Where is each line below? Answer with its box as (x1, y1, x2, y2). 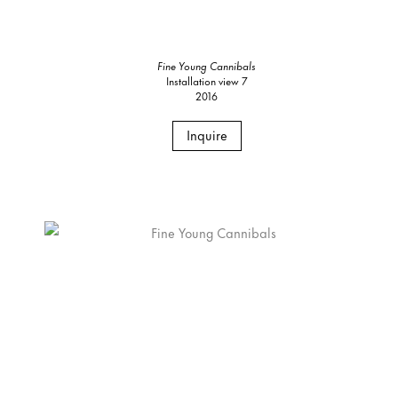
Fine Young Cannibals (157, 56, 257, 74)
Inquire (186, 123, 227, 145)
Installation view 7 (165, 71, 248, 89)
